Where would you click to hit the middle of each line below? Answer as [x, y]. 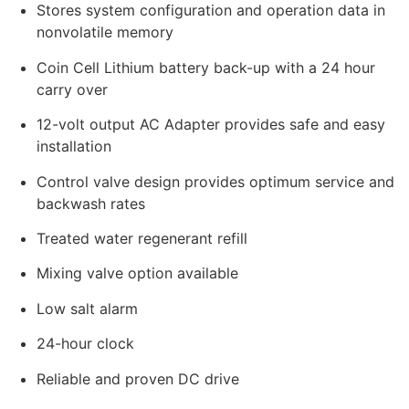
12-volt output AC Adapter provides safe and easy [211, 125]
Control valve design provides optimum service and [215, 181]
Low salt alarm [87, 308]
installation [74, 147]
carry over [72, 89]
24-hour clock [85, 344]
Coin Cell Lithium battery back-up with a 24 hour [206, 67]
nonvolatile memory [105, 32]
